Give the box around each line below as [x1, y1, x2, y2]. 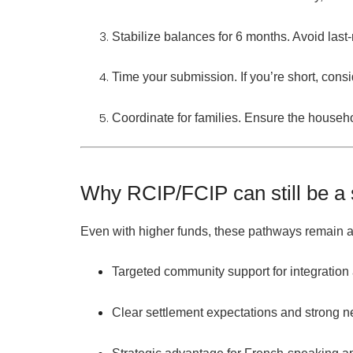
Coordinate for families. [112, 111, 241, 125]
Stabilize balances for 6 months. [112, 29, 290, 43]
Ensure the [241, 111, 308, 125]
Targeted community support [112, 265, 269, 279]
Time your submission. [112, 70, 237, 84]
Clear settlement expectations [112, 306, 277, 319]
